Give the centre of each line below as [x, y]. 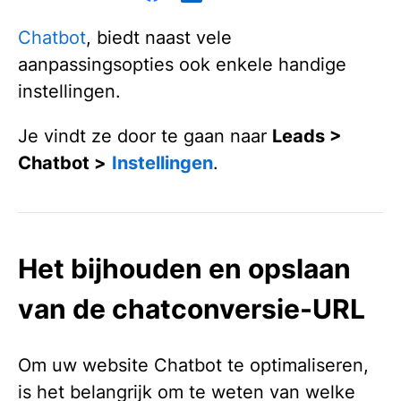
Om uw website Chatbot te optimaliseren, [193, 365]
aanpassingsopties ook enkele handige [182, 64]
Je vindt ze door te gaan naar [145, 136]
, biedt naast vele [159, 38]
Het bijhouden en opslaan [184, 269]
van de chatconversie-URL [192, 309]
